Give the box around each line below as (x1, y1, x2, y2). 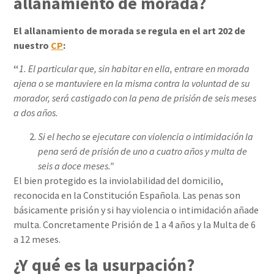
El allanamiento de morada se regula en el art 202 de (13, 24, 246, 37)
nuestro (13, 39, 51, 51)
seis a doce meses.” (38, 159, 114, 172)
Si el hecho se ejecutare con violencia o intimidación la (38, 130, 254, 143)
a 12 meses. (13, 232, 61, 245)
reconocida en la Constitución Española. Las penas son (13, 188, 241, 201)
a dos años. (13, 106, 59, 119)
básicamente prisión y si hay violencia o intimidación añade (13, 203, 259, 216)
